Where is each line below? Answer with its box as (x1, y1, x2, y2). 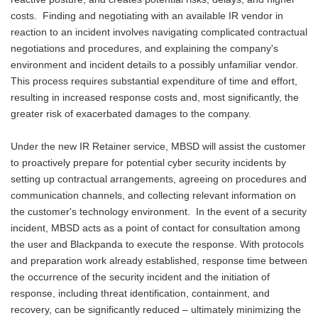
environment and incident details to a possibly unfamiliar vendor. (11, 60, 298, 71)
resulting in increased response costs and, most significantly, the (11, 92, 299, 104)
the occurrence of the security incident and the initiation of (11, 272, 270, 283)
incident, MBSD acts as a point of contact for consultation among (11, 223, 300, 234)
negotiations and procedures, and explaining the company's (11, 43, 278, 55)
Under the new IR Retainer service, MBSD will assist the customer (11, 141, 306, 153)
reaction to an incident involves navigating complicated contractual (11, 27, 307, 38)
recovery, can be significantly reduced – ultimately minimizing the (11, 305, 301, 316)
